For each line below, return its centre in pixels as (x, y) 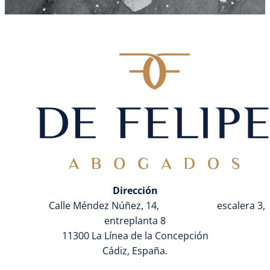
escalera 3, (241, 205)
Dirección (135, 190)
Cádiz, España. (135, 250)
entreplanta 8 (135, 220)
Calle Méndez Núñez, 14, (111, 205)
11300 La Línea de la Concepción (135, 235)
